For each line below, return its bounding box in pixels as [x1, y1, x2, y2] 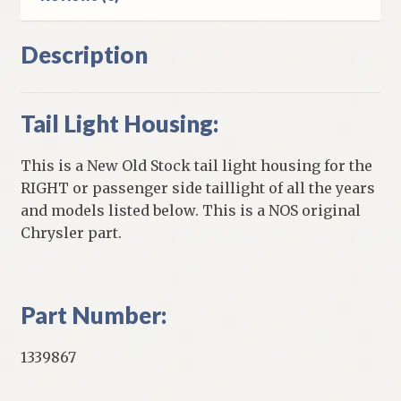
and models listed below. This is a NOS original [20, 200, 361, 219]
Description [20, 39, 148, 69]
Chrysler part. [20, 223, 122, 242]
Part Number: [20, 300, 166, 329]
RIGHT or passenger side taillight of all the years [20, 178, 375, 197]
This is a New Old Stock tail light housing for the [20, 156, 372, 175]
